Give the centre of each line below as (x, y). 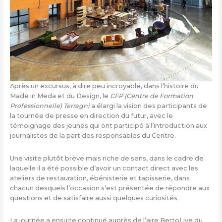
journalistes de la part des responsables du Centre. (93, 136)
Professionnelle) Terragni (50, 106)
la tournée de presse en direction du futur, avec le (91, 116)
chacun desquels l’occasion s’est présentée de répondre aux (110, 188)
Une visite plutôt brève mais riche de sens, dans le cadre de (107, 158)
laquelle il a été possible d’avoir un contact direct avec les (104, 168)
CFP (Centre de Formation (151, 96)
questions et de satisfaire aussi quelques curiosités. (94, 198)
